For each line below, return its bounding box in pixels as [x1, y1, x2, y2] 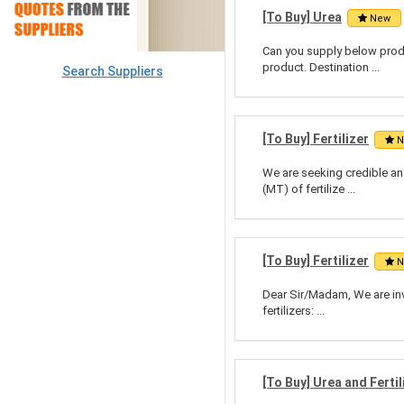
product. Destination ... [262, 60, 380, 74]
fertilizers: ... [262, 304, 325, 317]
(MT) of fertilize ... [262, 182, 355, 196]
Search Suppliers [61, 64, 163, 78]
